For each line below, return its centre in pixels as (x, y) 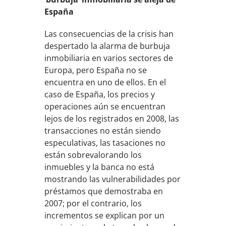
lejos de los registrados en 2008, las (112, 118)
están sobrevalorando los (93, 155)
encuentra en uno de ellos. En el (105, 82)
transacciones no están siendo (103, 130)
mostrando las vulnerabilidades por (113, 179)
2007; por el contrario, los (93, 203)
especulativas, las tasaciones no (105, 143)
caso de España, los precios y (100, 94)
